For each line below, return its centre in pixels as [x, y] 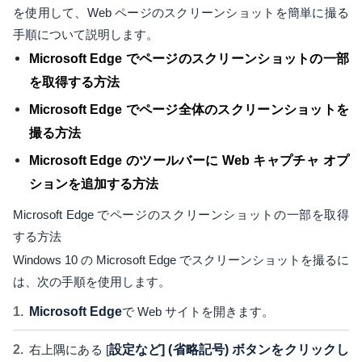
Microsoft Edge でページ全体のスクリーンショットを [189, 109]
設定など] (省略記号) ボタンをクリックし [229, 349]
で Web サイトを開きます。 [198, 311]
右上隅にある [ [69, 349]
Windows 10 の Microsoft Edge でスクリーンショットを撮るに [181, 260]
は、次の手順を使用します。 [92, 282]
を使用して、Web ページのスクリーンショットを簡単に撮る [181, 13]
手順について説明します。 [86, 34]
